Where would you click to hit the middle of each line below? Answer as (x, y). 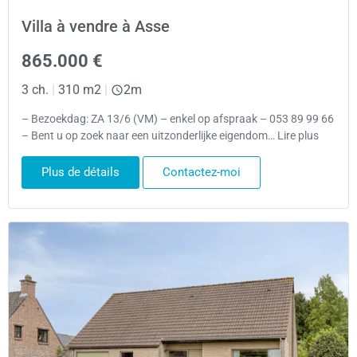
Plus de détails (80, 172)
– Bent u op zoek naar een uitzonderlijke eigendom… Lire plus (170, 136)
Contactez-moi (202, 172)
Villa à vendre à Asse (96, 27)
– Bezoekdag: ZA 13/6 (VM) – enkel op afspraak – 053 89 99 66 (178, 120)
